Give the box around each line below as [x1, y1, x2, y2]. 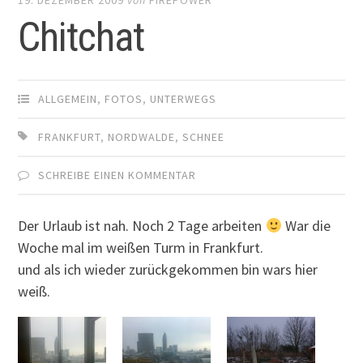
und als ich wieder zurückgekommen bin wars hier [18, 260, 318, 280]
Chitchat [18, 14, 145, 62]
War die [281, 216, 331, 236]
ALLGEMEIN [38, 92, 98, 107]
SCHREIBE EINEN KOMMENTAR [38, 168, 197, 183]
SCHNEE [182, 130, 225, 145]
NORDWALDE [108, 130, 176, 145]
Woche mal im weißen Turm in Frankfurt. [18, 238, 264, 258]
